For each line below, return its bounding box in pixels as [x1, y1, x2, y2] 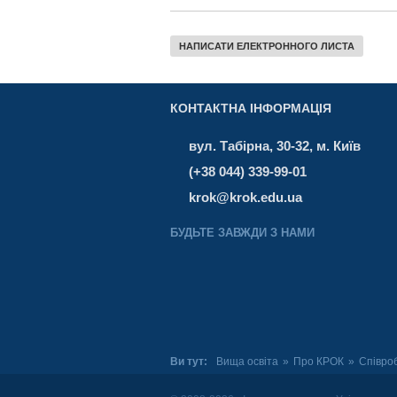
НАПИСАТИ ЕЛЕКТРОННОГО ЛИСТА [179, 41, 354, 52]
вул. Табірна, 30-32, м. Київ [188, 139, 361, 154]
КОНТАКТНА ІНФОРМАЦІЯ [170, 101, 331, 116]
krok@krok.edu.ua [188, 191, 302, 206]
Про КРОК [293, 355, 344, 369]
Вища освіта [216, 355, 278, 369]
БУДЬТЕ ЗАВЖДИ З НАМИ [170, 226, 315, 240]
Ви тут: [170, 355, 210, 369]
